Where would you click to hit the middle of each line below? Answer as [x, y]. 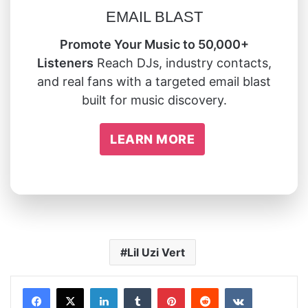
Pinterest [207, 287]
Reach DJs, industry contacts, [182, 63]
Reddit [235, 287]
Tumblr [168, 287]
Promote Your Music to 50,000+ [154, 44]
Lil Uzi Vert [156, 252]
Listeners [65, 63]
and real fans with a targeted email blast [154, 81]
